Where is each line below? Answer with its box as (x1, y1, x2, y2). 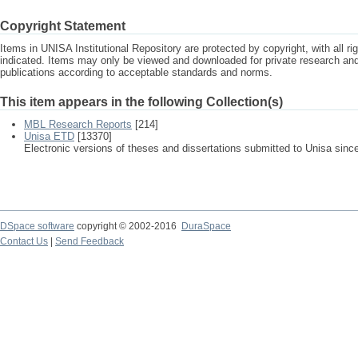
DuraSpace (181, 221, 231, 232)
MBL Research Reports (24, 118, 132, 130)
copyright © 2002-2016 (74, 221, 181, 232)
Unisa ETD (24, 130, 74, 142)
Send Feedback (55, 236, 124, 247)
